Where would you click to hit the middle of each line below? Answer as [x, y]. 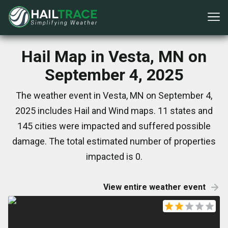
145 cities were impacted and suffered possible [114, 126]
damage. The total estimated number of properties [114, 141]
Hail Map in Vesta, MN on [114, 56]
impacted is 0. [114, 156]
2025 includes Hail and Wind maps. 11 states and [114, 111]
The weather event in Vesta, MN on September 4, [114, 95]
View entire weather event [154, 187]
